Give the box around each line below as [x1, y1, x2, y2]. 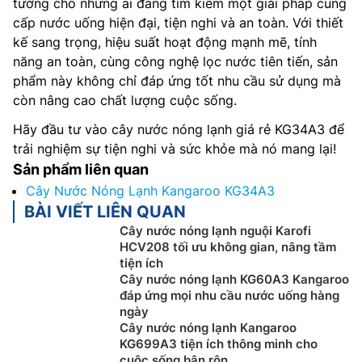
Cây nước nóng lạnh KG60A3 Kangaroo [120, 271, 349, 287]
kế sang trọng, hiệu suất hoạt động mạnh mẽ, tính [13, 34, 317, 50]
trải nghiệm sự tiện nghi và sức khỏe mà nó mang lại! [13, 141, 336, 157]
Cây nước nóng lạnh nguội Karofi [120, 223, 311, 238]
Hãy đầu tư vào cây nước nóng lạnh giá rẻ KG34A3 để [13, 121, 344, 137]
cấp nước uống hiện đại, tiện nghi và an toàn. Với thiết [13, 15, 343, 31]
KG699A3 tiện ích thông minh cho [120, 336, 318, 351]
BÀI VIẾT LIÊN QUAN [24, 202, 186, 221]
